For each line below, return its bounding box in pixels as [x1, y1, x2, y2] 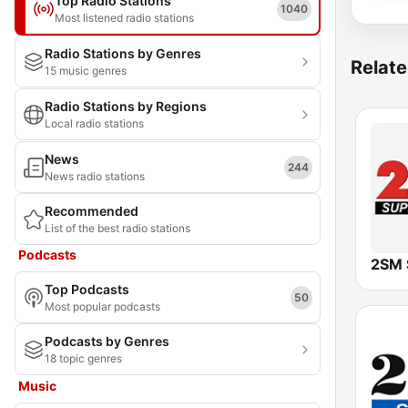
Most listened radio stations [55, 11, 194, 25]
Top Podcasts [45, 281, 129, 297]
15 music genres [45, 64, 127, 77]
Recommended [45, 203, 138, 219]
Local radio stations [45, 117, 144, 130]
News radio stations [45, 169, 145, 183]
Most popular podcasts [45, 300, 160, 313]
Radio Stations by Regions [45, 98, 207, 114]
